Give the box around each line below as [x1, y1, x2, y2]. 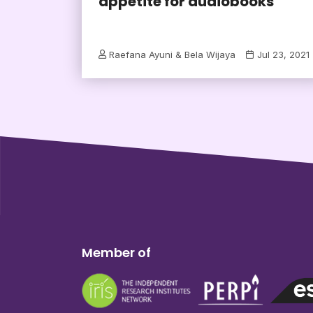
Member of [82, 243, 151, 261]
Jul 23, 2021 [257, 49, 310, 61]
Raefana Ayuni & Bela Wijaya [109, 49, 235, 61]
